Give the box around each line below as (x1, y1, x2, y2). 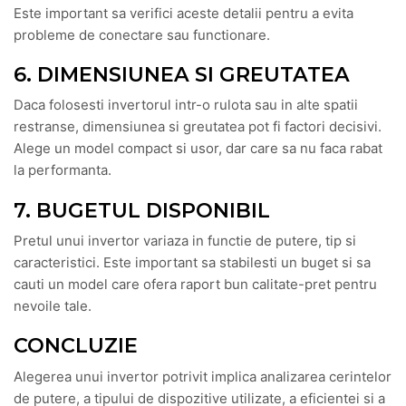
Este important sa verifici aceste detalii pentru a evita (14, 4, 353, 22)
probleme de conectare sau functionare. (14, 25, 270, 43)
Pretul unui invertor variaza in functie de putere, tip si (14, 231, 356, 249)
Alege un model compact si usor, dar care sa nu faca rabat (14, 140, 382, 158)
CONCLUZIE (14, 333, 138, 359)
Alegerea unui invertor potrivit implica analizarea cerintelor (14, 367, 391, 385)
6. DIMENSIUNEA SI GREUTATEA (14, 62, 350, 88)
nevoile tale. (14, 296, 92, 314)
